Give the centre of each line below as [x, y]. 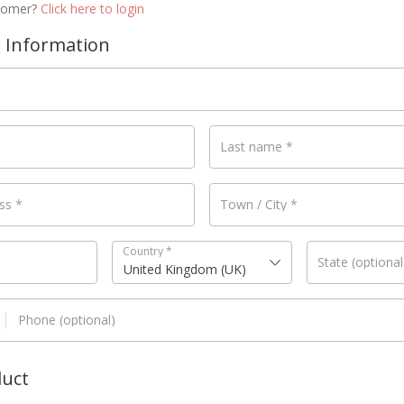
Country [144, 251]
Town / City [255, 204]
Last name [253, 146]
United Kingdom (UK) [184, 269]
